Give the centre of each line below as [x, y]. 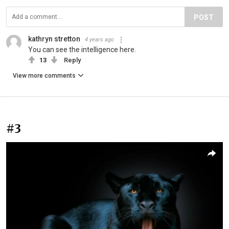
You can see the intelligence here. [82, 50]
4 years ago [99, 40]
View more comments [44, 76]
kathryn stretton [54, 39]
